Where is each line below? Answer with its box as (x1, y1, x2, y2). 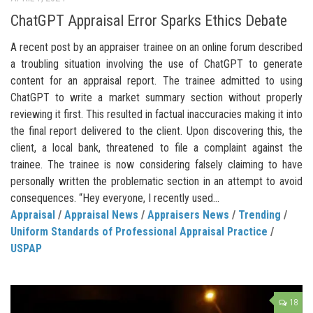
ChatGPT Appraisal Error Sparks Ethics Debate (10, 12, 287, 30)
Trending (238, 208, 281, 222)
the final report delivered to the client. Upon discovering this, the (10, 124, 303, 138)
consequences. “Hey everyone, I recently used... (10, 191, 219, 205)
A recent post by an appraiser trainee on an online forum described (10, 41, 303, 54)
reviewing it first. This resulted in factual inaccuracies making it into (10, 108, 303, 122)
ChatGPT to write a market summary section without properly (10, 91, 303, 105)
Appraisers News (147, 208, 229, 222)
